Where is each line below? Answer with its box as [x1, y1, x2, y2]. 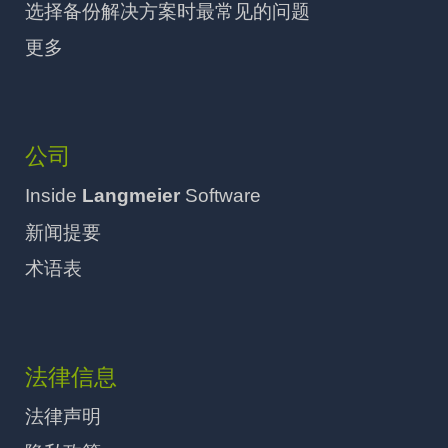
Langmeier [82, 184, 180, 206]
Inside [25, 184, 82, 206]
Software [180, 184, 261, 206]
